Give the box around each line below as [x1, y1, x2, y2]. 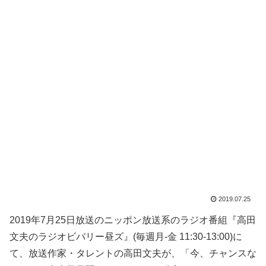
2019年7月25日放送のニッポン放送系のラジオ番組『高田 [9, 214, 256, 225]
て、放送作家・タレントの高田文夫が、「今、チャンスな [9, 248, 256, 258]
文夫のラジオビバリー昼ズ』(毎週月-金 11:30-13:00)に [9, 231, 242, 242]
